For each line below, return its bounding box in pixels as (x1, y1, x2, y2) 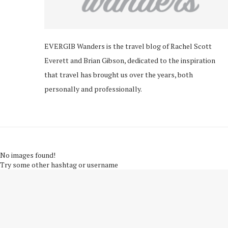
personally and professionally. (44, 84, 142, 94)
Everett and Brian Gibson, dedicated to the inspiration (44, 55, 215, 66)
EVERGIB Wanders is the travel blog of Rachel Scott (44, 41, 212, 51)
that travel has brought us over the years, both (44, 70, 193, 80)
